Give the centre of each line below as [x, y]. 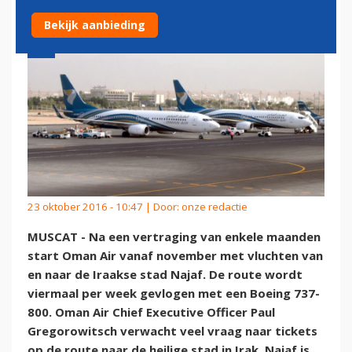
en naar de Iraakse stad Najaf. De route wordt [165, 275]
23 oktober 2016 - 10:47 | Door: [104, 206]
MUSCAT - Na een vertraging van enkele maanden [174, 237]
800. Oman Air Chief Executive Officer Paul [151, 312]
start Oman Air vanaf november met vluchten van [175, 256]
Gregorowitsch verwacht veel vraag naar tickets [172, 331]
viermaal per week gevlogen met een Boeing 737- [174, 293]
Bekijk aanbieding [95, 25]
